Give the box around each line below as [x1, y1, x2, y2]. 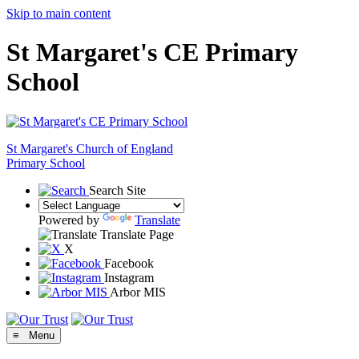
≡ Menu [13, 329, 54, 341]
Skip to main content [6, 6, 111, 20]
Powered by [38, 212, 103, 227]
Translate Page [100, 227, 174, 241]
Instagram [104, 270, 154, 284]
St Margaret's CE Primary [6, 38, 298, 67]
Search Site [89, 183, 146, 197]
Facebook [104, 256, 154, 270]
